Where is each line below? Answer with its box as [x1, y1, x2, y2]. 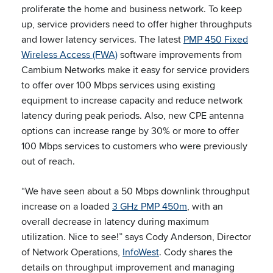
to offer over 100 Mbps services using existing [21, 78, 215, 92]
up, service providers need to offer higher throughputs [21, 17, 252, 31]
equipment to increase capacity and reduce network [21, 93, 243, 107]
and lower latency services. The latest [21, 32, 183, 46]
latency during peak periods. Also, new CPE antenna [21, 108, 244, 122]
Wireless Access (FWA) [21, 48, 118, 62]
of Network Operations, [21, 245, 122, 259]
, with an [187, 199, 223, 213]
